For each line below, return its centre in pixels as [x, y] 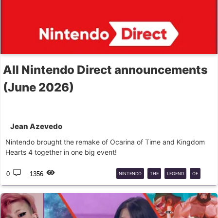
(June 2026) [38, 87]
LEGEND [175, 173]
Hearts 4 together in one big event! [61, 152]
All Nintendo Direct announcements [105, 70]
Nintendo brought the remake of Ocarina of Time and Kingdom [105, 142]
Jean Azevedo [36, 126]
